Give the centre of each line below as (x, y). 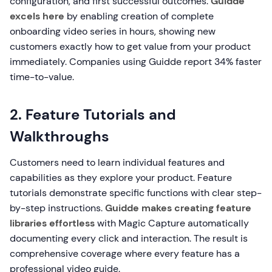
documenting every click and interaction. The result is (129, 238)
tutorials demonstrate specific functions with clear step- (136, 193)
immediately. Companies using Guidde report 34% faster (136, 62)
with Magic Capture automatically (172, 223)
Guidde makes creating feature (178, 208)
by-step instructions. (57, 208)
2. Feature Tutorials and (93, 114)
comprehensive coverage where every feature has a (125, 253)
